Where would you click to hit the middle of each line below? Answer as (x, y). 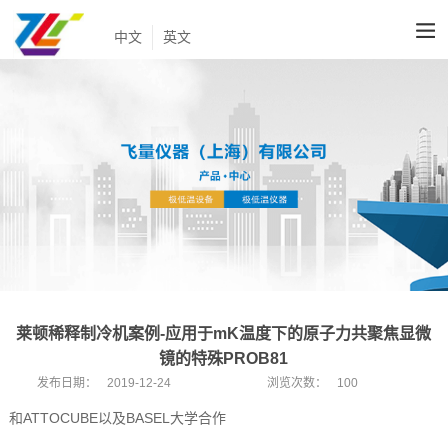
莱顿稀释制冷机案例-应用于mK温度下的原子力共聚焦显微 (224, 333)
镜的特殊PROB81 (224, 358)
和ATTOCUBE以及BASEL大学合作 (117, 417)
